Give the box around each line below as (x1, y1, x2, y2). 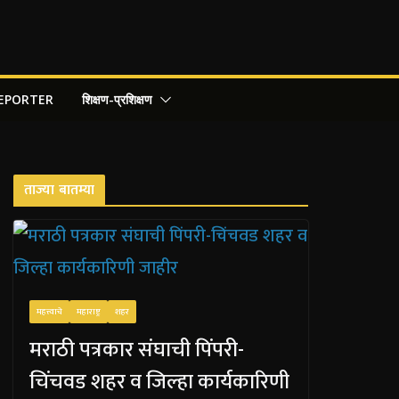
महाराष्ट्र (77, 305, 102, 319)
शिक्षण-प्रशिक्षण (82, 91, 152, 108)
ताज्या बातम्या (24, 178, 95, 202)
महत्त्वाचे (37, 305, 63, 319)
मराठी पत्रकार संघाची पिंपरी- (29, 332, 245, 368)
